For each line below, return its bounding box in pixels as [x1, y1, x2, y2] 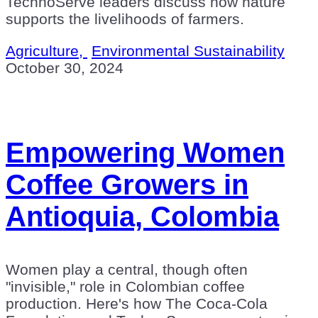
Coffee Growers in [6, 168, 248, 200]
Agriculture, [6, 42, 87, 59]
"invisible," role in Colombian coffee [6, 278, 245, 295]
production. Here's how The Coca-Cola [6, 295, 268, 312]
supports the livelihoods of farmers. [6, 10, 244, 27]
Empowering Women [6, 136, 285, 168]
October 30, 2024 [6, 59, 124, 76]
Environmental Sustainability [92, 42, 285, 59]
